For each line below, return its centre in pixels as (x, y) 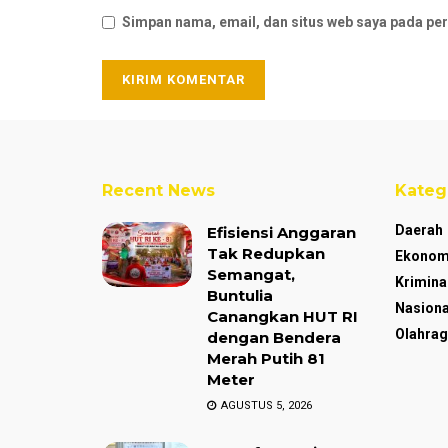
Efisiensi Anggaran (281, 233)
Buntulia (240, 296)
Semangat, (251, 275)
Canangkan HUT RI (282, 317)
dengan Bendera (274, 338)
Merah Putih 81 (266, 359)
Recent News (158, 191)
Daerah (418, 230)
